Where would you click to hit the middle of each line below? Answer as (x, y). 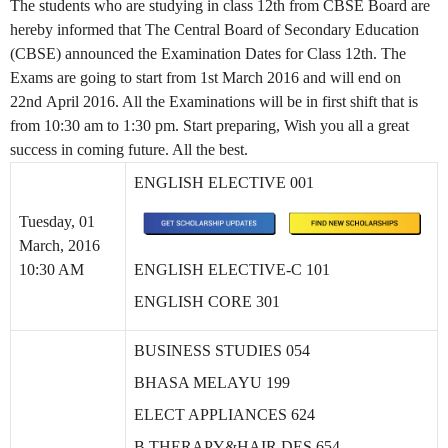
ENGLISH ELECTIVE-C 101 (232, 270)
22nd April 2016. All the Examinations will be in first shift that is (214, 101)
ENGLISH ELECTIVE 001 (224, 182)
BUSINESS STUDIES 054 (222, 350)
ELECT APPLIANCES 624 (224, 414)
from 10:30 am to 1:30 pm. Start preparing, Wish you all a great (209, 125)
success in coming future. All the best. (129, 149)
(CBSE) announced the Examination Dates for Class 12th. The (208, 53)
